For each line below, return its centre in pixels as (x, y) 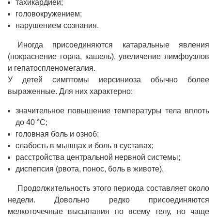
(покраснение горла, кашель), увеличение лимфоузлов (108, 57)
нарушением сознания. (57, 26)
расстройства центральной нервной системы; (98, 157)
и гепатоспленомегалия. (52, 68)
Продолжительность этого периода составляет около (113, 188)
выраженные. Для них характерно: (70, 92)
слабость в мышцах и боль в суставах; (85, 146)
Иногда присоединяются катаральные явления (113, 45)
